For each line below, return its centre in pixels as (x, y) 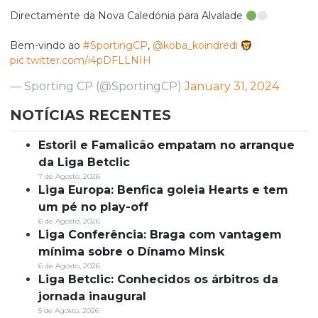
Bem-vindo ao (46, 46)
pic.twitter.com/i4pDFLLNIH (81, 61)
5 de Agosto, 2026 (69, 311)
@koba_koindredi (195, 46)
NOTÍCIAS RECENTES (91, 115)
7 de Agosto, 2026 (69, 177)
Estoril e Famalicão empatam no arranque (166, 146)
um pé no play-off (93, 207)
